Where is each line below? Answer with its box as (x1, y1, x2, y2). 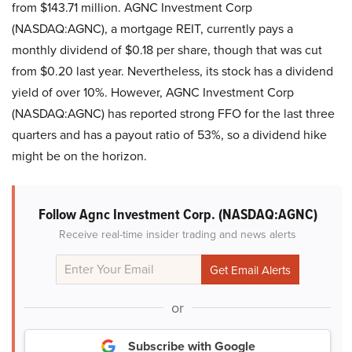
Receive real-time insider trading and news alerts (59, 226, 296, 244)
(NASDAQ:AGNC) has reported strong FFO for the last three (12, 104, 335, 123)
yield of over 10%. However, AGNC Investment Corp (12, 83, 294, 102)
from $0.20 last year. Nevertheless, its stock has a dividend (12, 62, 333, 81)
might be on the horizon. (12, 147, 147, 166)
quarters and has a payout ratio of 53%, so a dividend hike (12, 126, 327, 145)
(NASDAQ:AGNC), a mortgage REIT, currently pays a (12, 20, 293, 38)
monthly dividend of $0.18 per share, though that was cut (12, 41, 322, 60)
